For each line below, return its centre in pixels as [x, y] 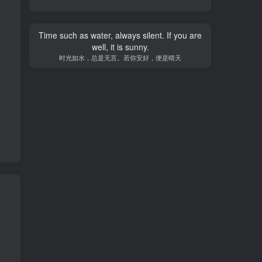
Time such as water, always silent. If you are [120, 35]
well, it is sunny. [120, 46]
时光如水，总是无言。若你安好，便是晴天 [120, 57]
